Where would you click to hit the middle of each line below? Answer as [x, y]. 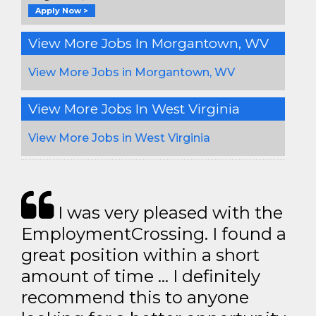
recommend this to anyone [135, 297]
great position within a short [140, 255]
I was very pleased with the [168, 212]
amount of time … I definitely [141, 276]
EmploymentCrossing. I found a [154, 233]
